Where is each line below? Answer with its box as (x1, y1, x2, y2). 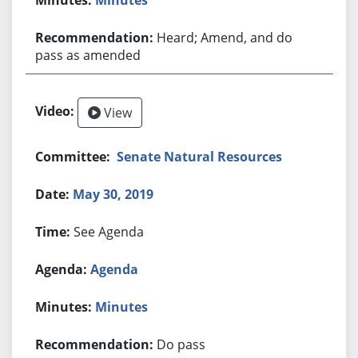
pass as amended (35, 46, 141, 64)
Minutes (95, 297, 149, 316)
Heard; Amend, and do (157, 28, 293, 46)
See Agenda (74, 222, 145, 241)
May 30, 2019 (73, 185, 154, 203)
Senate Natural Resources (117, 147, 283, 165)
